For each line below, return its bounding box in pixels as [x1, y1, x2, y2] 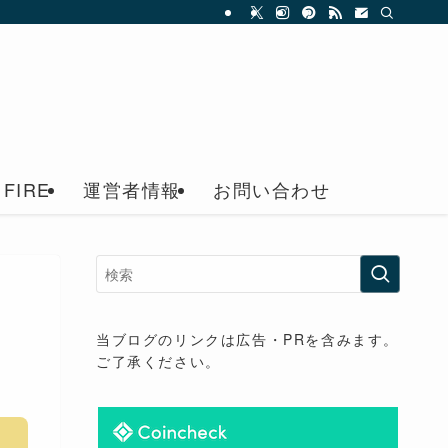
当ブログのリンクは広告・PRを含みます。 [96, 329, 400, 349]
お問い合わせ [212, 176, 331, 202]
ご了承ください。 [96, 351, 221, 371]
